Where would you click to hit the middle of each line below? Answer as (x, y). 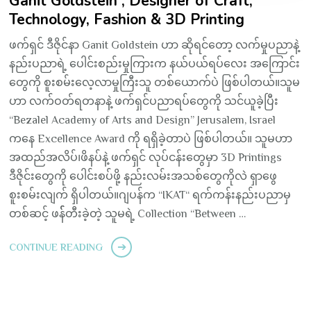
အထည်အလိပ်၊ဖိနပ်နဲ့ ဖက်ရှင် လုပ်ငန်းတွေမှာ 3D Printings (146, 157)
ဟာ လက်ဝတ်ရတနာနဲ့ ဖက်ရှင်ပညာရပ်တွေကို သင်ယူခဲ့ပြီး (144, 101)
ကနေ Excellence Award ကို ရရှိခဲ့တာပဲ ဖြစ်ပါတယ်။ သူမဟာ (151, 138)
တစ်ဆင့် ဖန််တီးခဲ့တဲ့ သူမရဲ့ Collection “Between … (128, 213)
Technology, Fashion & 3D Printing (127, 19)
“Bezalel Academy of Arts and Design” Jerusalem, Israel (143, 120)
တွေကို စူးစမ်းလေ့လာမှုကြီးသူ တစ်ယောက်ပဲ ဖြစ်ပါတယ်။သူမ (155, 82)
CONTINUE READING (56, 247)
